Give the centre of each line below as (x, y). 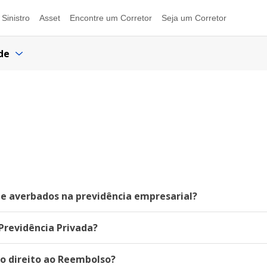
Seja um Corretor (194, 18)
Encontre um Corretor (111, 18)
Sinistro (16, 18)
